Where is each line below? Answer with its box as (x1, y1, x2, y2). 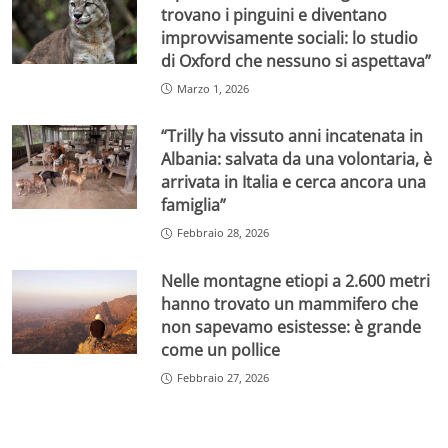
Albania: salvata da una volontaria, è (161, 148, 433, 171)
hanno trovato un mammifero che (161, 293, 419, 316)
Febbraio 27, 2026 (177, 370, 270, 386)
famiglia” (161, 194, 227, 217)
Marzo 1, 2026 (177, 80, 250, 96)
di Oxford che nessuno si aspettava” (161, 49, 432, 72)
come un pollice (161, 339, 281, 362)
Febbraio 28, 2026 (177, 225, 270, 241)
